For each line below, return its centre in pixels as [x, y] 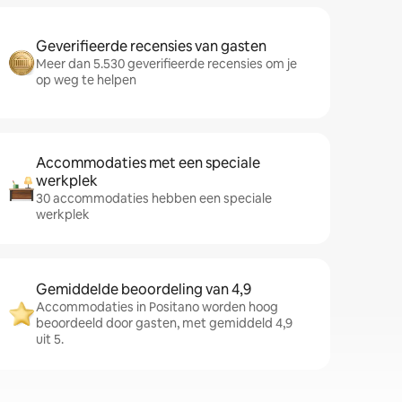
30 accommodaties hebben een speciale [154, 198]
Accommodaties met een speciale [148, 163]
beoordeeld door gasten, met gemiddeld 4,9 [164, 323]
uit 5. [50, 339]
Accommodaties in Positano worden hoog [157, 307]
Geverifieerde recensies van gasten [151, 46]
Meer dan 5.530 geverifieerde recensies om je [166, 64]
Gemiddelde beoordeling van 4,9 [144, 289]
